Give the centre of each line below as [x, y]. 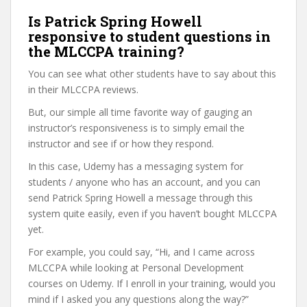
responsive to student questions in [149, 36]
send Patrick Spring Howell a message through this [140, 198]
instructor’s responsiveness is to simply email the [136, 128]
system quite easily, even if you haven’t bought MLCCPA [152, 213]
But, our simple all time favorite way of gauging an [140, 112]
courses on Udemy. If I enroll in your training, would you [152, 283]
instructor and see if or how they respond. [121, 144]
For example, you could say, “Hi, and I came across [142, 252]
